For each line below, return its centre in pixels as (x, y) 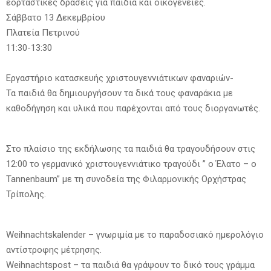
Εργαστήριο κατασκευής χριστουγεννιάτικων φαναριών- (120, 78)
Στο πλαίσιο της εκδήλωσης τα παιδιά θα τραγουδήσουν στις (131, 149)
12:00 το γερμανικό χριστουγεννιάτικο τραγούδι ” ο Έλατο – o (131, 164)
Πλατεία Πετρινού (43, 32)
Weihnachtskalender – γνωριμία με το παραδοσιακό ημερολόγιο (135, 234)
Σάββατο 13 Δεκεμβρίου (56, 17)
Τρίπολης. (26, 194)
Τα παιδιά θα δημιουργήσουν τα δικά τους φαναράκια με (119, 93)
